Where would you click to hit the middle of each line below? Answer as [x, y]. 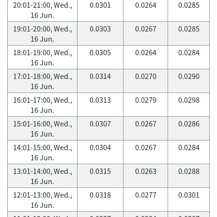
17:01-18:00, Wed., [42, 76]
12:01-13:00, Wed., [42, 195]
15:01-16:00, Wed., [42, 124]
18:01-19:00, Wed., [42, 52]
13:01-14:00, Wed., [42, 171]
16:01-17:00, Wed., [42, 100]
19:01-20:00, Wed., [42, 29]
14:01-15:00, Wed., [42, 147]
